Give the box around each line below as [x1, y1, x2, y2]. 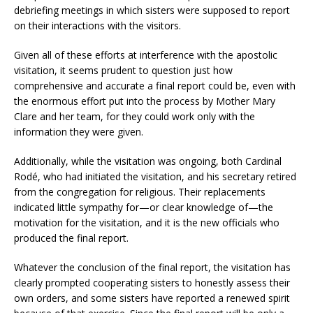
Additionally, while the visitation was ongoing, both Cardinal [14, 154, 282, 168]
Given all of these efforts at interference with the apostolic [14, 48, 277, 61]
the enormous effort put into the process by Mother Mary [14, 94, 275, 108]
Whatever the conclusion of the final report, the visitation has [14, 260, 291, 274]
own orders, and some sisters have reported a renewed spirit [14, 291, 290, 305]
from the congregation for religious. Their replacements [14, 184, 265, 198]
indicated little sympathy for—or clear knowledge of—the [14, 200, 273, 214]
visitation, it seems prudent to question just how [14, 63, 233, 77]
